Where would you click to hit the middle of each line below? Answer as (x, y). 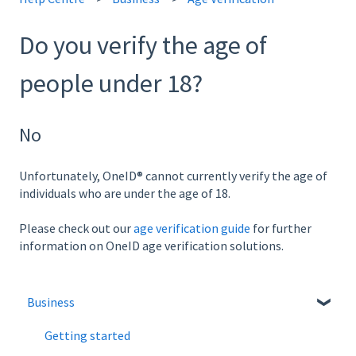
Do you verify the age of (143, 46)
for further (281, 228)
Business (51, 302)
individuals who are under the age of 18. (125, 193)
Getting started (87, 335)
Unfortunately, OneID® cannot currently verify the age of (173, 176)
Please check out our (76, 228)
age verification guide (192, 228)
